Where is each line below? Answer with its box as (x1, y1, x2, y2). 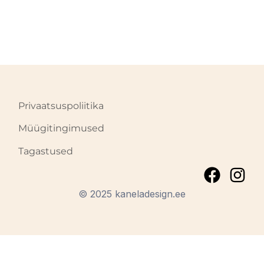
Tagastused (18, 145, 74, 157)
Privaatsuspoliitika (18, 100, 104, 111)
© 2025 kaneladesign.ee (78, 187, 186, 200)
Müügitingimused (18, 123, 105, 134)
